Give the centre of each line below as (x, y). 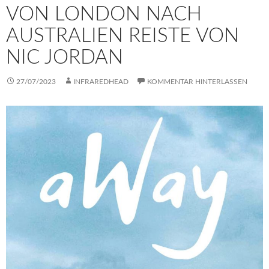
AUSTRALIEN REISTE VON (122, 36)
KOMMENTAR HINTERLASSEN (197, 82)
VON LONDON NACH (104, 14)
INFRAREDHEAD (101, 82)
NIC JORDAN (65, 58)
